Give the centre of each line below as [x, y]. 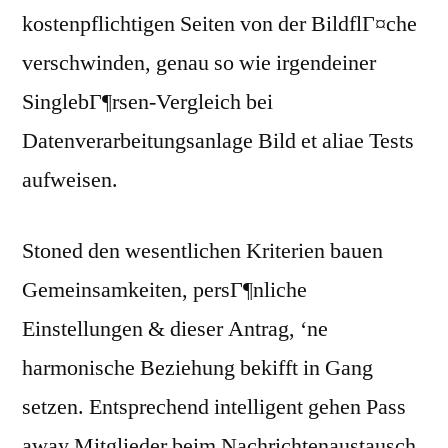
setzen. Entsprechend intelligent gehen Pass [214, 407]
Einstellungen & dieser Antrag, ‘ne [175, 329]
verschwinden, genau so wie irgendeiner [199, 63]
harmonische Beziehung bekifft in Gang [197, 368]
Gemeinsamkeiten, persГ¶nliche [164, 290]
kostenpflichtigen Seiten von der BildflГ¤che [219, 24]
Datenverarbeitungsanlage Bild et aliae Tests [218, 141]
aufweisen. [70, 180]
